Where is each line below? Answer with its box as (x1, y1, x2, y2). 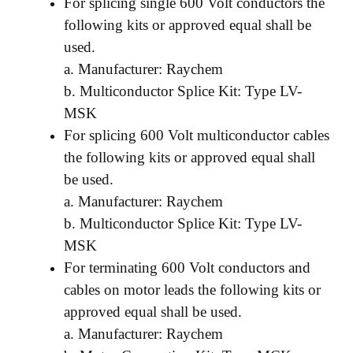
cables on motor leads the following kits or (64, 281, 321, 299)
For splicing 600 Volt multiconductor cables (64, 127, 329, 144)
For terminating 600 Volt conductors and (64, 259, 310, 277)
